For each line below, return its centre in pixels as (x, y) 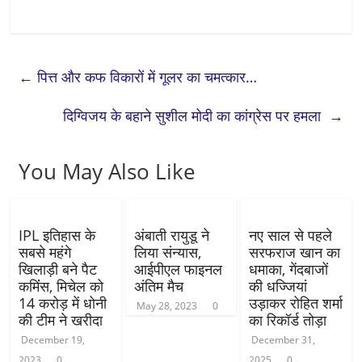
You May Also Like (107, 171)
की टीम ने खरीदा (61, 320)
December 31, (283, 340)
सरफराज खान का (294, 252)
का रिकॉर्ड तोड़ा (287, 320)
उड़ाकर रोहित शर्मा (295, 303)
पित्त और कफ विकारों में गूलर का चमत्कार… (145, 77)
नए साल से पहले (290, 235)
